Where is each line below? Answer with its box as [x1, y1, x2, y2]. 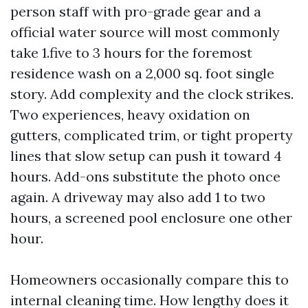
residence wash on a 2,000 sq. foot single [10, 65, 274, 82]
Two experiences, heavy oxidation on [10, 106, 250, 123]
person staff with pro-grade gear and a [10, 3, 261, 20]
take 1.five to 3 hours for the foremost [10, 44, 252, 61]
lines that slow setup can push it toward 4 [10, 147, 282, 164]
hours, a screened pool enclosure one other [10, 209, 292, 226]
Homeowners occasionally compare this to [10, 271, 289, 288]
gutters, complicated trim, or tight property [10, 126, 293, 144]
